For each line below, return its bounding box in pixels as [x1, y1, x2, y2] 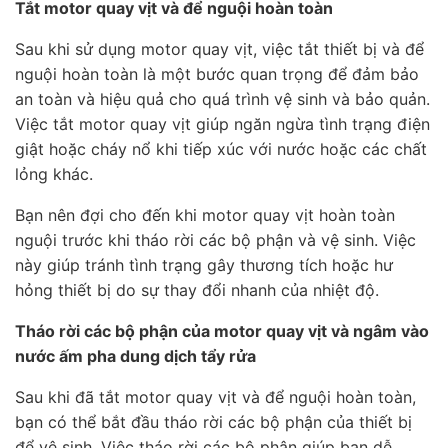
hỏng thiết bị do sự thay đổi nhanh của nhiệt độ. [15, 280, 379, 301]
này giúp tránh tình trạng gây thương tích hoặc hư [15, 255, 393, 276]
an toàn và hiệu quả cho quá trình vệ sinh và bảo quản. [15, 89, 430, 110]
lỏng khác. [15, 164, 93, 185]
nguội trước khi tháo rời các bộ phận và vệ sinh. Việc [15, 230, 416, 251]
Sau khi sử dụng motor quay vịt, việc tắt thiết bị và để [15, 39, 424, 60]
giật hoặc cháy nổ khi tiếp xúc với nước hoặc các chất [15, 139, 427, 160]
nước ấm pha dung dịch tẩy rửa [15, 346, 256, 367]
